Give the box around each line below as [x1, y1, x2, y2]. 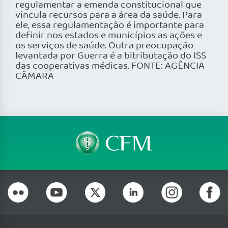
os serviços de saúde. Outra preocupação [15, 38, 193, 54]
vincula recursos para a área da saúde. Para [15, 8, 202, 23]
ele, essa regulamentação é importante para [15, 18, 204, 34]
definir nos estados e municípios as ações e [15, 28, 202, 44]
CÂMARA [15, 69, 54, 84]
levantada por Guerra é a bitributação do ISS [15, 48, 206, 64]
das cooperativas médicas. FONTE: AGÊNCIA [15, 59, 205, 74]
